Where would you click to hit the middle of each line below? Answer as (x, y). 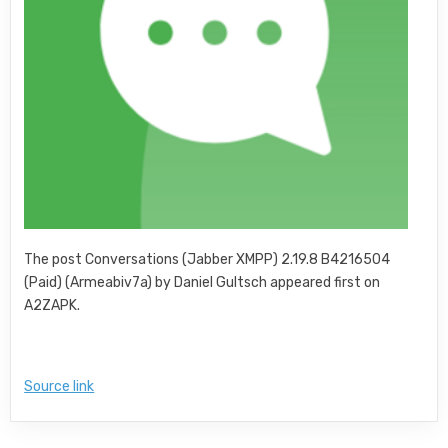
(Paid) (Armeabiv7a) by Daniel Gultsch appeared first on (202, 282)
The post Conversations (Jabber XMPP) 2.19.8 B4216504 (207, 259)
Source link (59, 386)
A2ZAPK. (52, 305)
